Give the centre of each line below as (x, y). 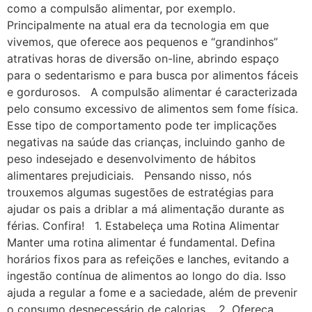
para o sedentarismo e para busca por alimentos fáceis (153, 75)
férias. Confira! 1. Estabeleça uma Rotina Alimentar (147, 225)
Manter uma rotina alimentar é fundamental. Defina (141, 242)
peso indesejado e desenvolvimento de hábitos (131, 158)
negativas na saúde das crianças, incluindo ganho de (146, 142)
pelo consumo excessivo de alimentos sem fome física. (153, 108)
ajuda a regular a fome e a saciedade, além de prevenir (152, 292)
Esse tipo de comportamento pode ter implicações (142, 125)
